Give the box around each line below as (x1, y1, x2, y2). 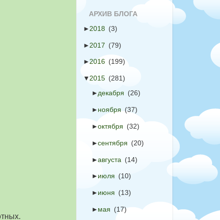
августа (98, 155, 122, 164)
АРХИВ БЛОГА (89, 10, 137, 18)
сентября (98, 138, 128, 147)
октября (98, 122, 124, 130)
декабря (98, 89, 125, 97)
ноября (98, 106, 122, 114)
